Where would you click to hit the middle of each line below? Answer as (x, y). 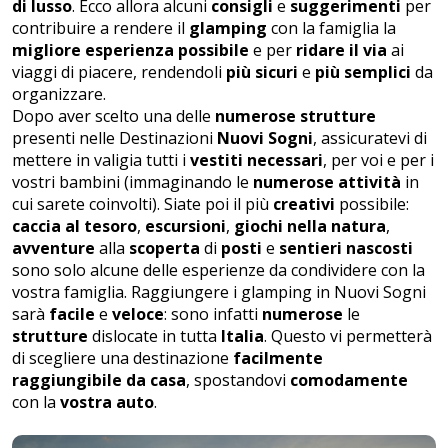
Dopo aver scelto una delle (113, 116)
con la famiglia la (331, 28)
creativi (306, 204)
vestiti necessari (256, 160)
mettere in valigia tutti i (101, 160)
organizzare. (59, 94)
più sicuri (262, 72)
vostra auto (107, 402)
